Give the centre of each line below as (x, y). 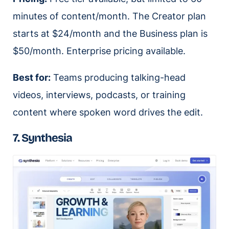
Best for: (32, 77)
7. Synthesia (42, 138)
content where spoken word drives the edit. (108, 112)
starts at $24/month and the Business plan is (110, 33)
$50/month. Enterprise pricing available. (99, 51)
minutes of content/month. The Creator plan (109, 16)
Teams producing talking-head (118, 77)
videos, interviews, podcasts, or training (99, 95)
